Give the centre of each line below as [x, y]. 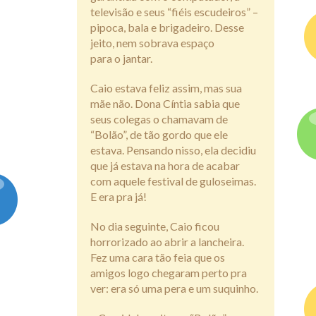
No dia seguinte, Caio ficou [155, 226]
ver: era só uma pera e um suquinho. [174, 288]
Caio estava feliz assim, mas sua [166, 87]
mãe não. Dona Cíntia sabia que [165, 103]
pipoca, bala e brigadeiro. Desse [167, 27]
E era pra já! [119, 196]
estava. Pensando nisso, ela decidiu [173, 150]
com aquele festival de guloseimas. [173, 181]
